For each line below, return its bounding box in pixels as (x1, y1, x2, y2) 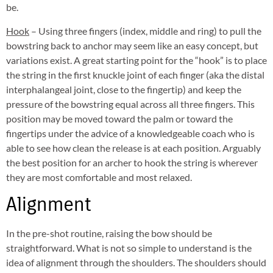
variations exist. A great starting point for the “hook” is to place (6, 54, 267, 66)
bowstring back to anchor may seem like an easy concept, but (6, 39, 258, 51)
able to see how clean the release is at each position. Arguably (6, 141, 261, 154)
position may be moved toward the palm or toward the (6, 112, 233, 124)
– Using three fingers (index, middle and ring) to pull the (29, 24, 261, 37)
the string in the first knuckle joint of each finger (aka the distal (6, 68, 264, 80)
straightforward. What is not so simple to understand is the (6, 242, 252, 254)
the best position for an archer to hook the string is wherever (6, 156, 258, 168)
